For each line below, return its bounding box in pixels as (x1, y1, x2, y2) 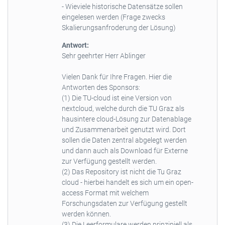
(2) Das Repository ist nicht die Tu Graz (61, 167, 181, 176)
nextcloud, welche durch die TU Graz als (61, 104, 184, 113)
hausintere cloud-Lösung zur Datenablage (61, 115, 191, 123)
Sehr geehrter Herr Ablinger (61, 51, 146, 60)
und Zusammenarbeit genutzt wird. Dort (61, 125, 186, 134)
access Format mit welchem (61, 188, 149, 197)
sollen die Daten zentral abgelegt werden (61, 136, 187, 144)
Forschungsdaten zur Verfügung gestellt (61, 199, 187, 207)
